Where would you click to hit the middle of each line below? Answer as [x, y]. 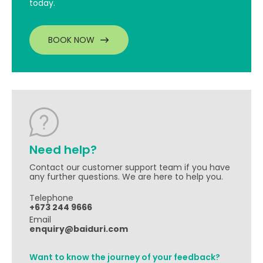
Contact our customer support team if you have [130, 167]
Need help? [63, 150]
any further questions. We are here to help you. [126, 177]
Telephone [51, 198]
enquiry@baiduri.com [79, 229]
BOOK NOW [71, 40]
